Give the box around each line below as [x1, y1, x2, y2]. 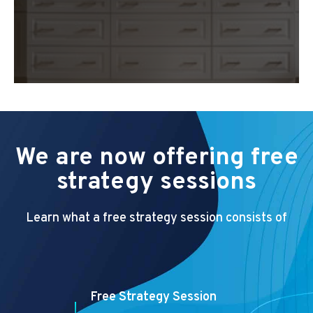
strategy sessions [57, 167, 256, 198]
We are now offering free [15, 143, 298, 174]
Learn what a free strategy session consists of [26, 210, 287, 227]
